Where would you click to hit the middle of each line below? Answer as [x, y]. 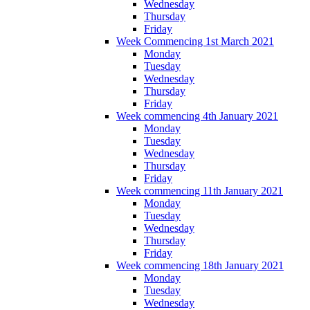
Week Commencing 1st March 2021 [195, 42]
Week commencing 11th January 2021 [200, 191]
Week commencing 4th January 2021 [197, 116]
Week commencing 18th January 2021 [200, 266]
